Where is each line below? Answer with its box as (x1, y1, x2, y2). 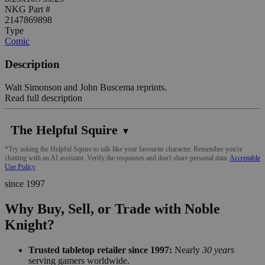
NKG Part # (5, 4, 50, 15)
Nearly (172, 244, 202, 255)
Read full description (5, 92, 82, 103)
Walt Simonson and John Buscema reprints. (5, 82, 167, 92)
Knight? (5, 216, 54, 232)
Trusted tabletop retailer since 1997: (28, 244, 172, 255)
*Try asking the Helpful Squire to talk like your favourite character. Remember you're (5, 144, 243, 153)
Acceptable (230, 153, 260, 162)
